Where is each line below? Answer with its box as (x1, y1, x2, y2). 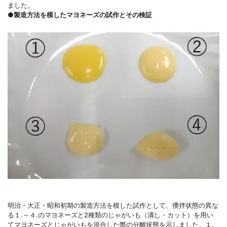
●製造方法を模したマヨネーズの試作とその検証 (8, 10, 152, 19)
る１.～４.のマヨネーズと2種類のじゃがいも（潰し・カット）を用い (8, 211, 213, 219)
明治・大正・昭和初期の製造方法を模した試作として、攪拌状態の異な (8, 201, 218, 210)
